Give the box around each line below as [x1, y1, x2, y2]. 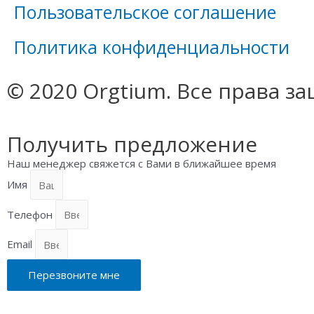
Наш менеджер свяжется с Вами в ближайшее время [7, 156, 276, 171]
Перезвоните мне [28, 267, 120, 282]
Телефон [7, 207, 55, 222]
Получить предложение [7, 130, 257, 159]
